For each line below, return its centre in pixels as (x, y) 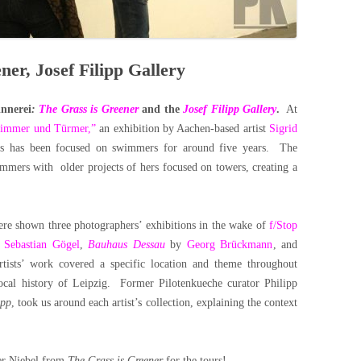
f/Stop (283, 225)
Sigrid (284, 129)
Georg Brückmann (230, 245)
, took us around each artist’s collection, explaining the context (154, 303)
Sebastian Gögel (41, 245)
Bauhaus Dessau (127, 245)
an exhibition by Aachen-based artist (183, 129)
